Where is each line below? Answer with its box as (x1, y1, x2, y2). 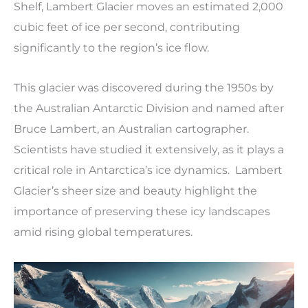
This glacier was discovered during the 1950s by (14, 80, 274, 94)
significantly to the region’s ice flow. (14, 41, 209, 54)
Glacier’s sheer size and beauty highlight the (14, 184, 257, 197)
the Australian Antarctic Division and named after (14, 101, 284, 115)
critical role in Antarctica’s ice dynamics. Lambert (14, 163, 283, 177)
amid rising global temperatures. (14, 225, 192, 239)
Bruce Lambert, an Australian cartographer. (14, 122, 252, 135)
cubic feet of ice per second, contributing (14, 20, 240, 34)
